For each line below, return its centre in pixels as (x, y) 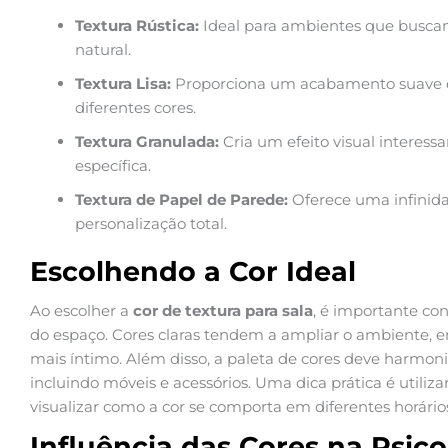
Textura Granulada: (147, 142)
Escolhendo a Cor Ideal (193, 272)
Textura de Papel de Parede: (181, 200)
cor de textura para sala (223, 311)
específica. (113, 166)
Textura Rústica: (137, 26)
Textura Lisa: (123, 84)
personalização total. (151, 224)
